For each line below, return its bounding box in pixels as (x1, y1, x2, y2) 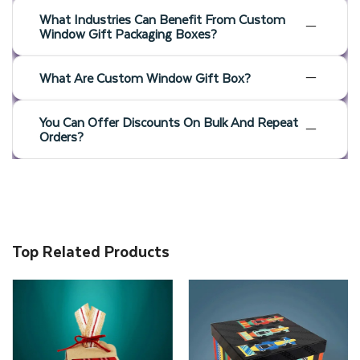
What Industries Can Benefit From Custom (39, 8, 285, 29)
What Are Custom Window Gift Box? (39, 67, 251, 88)
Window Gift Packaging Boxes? (39, 22, 217, 43)
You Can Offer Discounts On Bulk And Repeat (39, 111, 298, 132)
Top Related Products (12, 238, 170, 264)
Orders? (39, 125, 84, 146)
